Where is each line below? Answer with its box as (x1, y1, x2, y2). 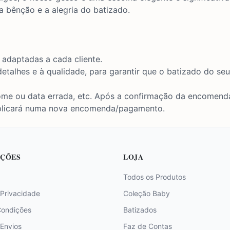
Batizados (123, 205, 157, 214)
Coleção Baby (123, 189, 170, 198)
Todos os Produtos (123, 172, 186, 181)
